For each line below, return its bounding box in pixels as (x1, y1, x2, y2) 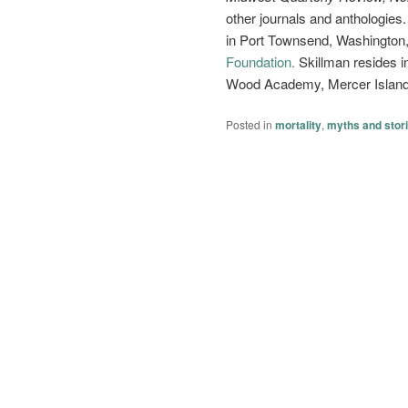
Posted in (226, 116, 272, 132)
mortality (275, 116, 321, 133)
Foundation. (226, 51, 295, 71)
